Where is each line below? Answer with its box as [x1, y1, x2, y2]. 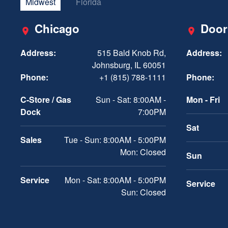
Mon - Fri [186, 94, 220, 106]
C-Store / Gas [20, 94, 71, 106]
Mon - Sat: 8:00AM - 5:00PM [65, 174, 166, 186]
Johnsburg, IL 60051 [92, 59, 166, 71]
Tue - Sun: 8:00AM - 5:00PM [64, 134, 166, 146]
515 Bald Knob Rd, [97, 47, 166, 59]
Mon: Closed [120, 146, 166, 158]
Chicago [35, 20, 79, 37]
